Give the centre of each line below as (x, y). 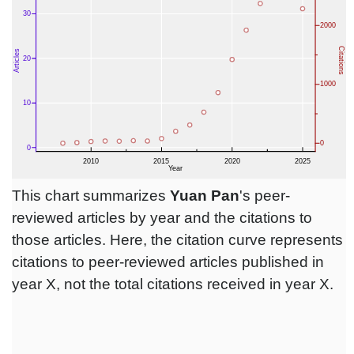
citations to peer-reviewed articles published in (168, 262)
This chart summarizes (91, 196)
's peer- (265, 196)
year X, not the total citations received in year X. (173, 284)
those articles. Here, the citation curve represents (177, 240)
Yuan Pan (205, 196)
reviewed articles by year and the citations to (162, 218)
